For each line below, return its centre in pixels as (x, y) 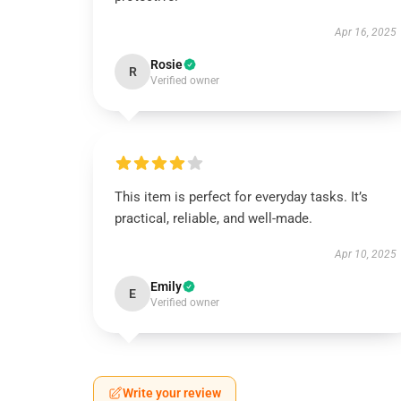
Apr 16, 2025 (365, 32)
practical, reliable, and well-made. (215, 218)
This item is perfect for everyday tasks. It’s (241, 197)
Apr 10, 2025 (365, 254)
